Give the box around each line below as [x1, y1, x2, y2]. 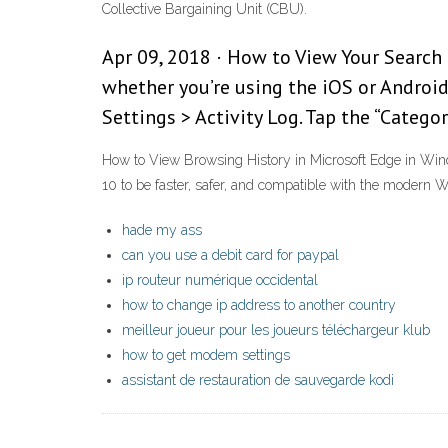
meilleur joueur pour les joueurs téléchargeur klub [122, 322, 430, 339]
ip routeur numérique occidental [122, 272, 318, 289]
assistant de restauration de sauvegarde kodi [122, 372, 394, 389]
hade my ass [122, 222, 202, 239]
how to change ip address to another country [122, 297, 396, 314]
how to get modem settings [122, 347, 290, 364]
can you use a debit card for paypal [122, 247, 339, 264]
